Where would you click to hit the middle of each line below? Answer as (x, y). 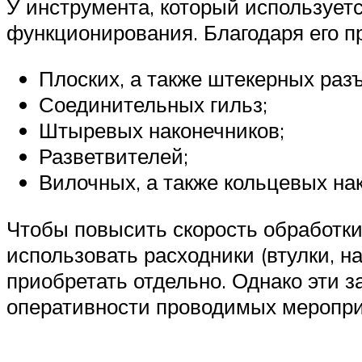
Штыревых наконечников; (162, 130)
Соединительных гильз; (153, 105)
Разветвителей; (114, 156)
